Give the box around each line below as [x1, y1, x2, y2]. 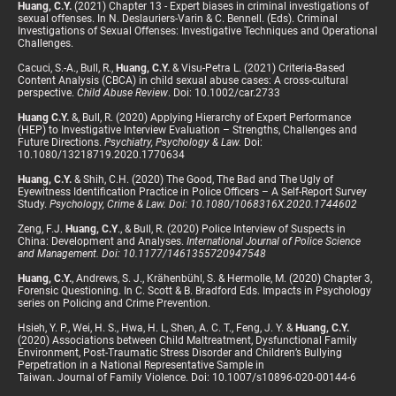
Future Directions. [18, 135, 104, 148]
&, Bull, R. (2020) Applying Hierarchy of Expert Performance [72, 110, 351, 124]
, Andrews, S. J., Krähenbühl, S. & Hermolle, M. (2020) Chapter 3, [72, 271, 372, 285]
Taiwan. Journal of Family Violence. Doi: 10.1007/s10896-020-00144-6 [18, 370, 356, 384]
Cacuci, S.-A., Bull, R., [18, 61, 116, 74]
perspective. [18, 86, 77, 99]
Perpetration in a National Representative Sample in [18, 358, 264, 371]
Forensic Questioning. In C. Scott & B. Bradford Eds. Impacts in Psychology [18, 284, 371, 297]
